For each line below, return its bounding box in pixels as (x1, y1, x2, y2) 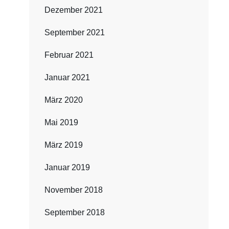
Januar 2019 (44, 163, 90, 172)
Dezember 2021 (44, 6, 103, 14)
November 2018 (44, 186, 103, 194)
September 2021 (44, 28, 105, 37)
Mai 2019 (44, 118, 78, 127)
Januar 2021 (44, 73, 90, 82)
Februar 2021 (44, 51, 94, 59)
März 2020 (44, 96, 83, 104)
